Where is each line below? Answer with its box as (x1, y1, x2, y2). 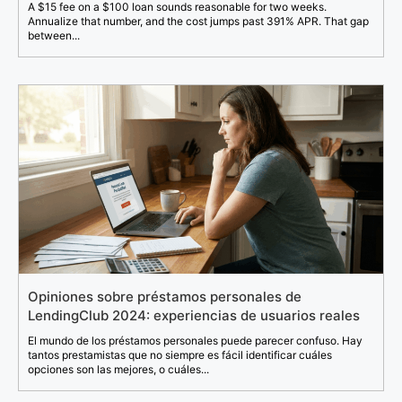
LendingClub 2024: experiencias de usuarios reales (28, 306, 360, 324)
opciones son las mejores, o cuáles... (28, 362, 209, 376)
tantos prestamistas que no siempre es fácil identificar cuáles (28, 347, 332, 362)
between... (28, 28, 80, 42)
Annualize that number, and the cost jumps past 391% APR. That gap (28, 13, 369, 28)
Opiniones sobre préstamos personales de (28, 287, 301, 305)
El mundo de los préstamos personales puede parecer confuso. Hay (28, 333, 363, 347)
